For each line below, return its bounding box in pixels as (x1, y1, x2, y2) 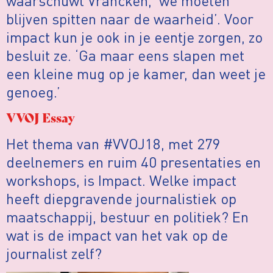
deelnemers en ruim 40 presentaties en (6, 152, 261, 172)
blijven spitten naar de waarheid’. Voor (6, 9, 253, 28)
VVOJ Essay (6, 108, 75, 127)
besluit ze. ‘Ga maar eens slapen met (6, 45, 244, 65)
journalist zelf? (6, 244, 102, 263)
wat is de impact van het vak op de (6, 225, 228, 245)
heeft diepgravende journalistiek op (6, 189, 236, 208)
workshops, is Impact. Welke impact (6, 171, 236, 190)
